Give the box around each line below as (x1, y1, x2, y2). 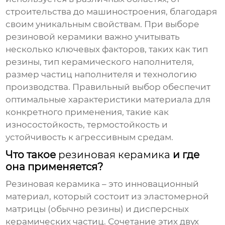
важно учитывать (102, 32, 180, 42)
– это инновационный (100, 179, 199, 189)
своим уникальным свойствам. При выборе (6, 19, 200, 30)
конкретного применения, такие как (6, 107, 169, 118)
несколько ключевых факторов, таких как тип (6, 44, 208, 55)
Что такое (6, 149, 59, 161)
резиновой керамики (6, 32, 103, 42)
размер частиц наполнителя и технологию (6, 69, 197, 80)
